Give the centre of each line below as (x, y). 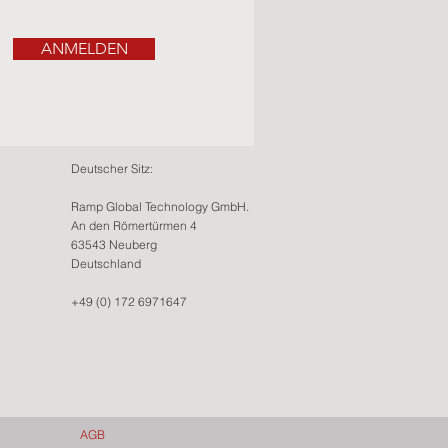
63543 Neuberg (114, 244)
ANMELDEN (84, 48)
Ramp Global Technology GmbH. (160, 206)
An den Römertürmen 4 (134, 225)
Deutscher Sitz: (112, 168)
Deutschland (106, 263)
